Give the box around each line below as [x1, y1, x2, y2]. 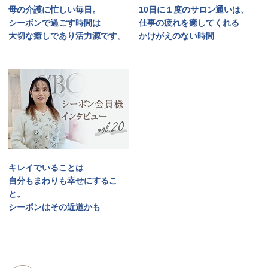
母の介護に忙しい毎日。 [8, 5, 100, 15]
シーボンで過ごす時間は [8, 18, 100, 28]
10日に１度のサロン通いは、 [139, 5, 249, 15]
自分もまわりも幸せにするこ [8, 176, 117, 186]
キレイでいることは [8, 163, 84, 173]
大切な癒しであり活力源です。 [8, 31, 126, 41]
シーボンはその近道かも [8, 202, 100, 212]
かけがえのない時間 [139, 31, 215, 41]
